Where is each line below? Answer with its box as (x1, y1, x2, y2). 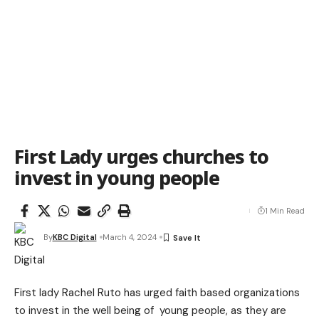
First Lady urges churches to (14, 143, 268, 169)
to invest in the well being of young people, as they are (14, 303, 286, 318)
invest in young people (14, 164, 220, 191)
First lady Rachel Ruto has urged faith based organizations (14, 286, 300, 300)
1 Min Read (265, 206, 305, 216)
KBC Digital (52, 232, 97, 242)
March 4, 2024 (102, 232, 157, 242)
